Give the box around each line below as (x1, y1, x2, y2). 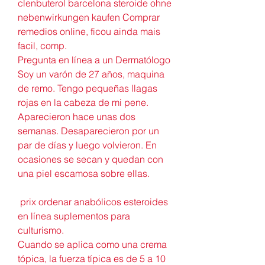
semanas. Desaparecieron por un (18, 124, 159, 137)
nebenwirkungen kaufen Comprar (18, 11, 160, 23)
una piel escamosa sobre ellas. (18, 167, 150, 179)
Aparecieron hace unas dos (18, 110, 135, 122)
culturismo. (18, 224, 64, 236)
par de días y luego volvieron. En (18, 138, 157, 151)
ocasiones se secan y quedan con (18, 153, 163, 165)
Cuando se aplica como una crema (18, 238, 167, 250)
